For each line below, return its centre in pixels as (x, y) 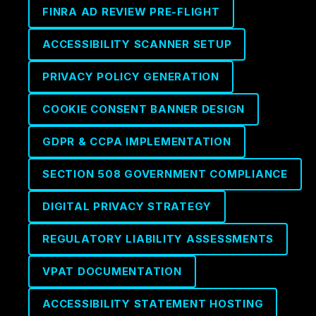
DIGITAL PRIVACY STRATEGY (127, 206)
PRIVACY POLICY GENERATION (131, 77)
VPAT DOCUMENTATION (112, 271)
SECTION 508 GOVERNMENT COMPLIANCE (165, 174)
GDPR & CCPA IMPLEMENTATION (137, 141)
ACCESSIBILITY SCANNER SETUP (137, 44)
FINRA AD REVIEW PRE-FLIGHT (131, 12)
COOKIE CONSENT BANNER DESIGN (144, 109)
